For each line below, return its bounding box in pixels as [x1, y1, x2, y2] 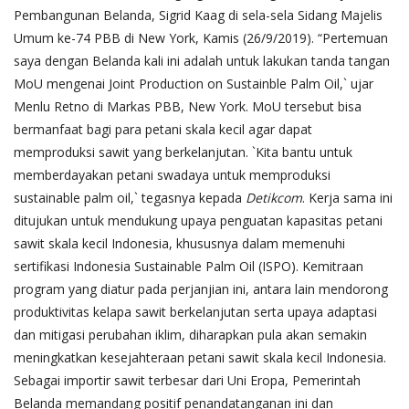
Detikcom [246, 188, 302, 206]
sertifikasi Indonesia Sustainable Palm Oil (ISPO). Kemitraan [14, 257, 363, 275]
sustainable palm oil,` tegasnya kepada [14, 188, 246, 206]
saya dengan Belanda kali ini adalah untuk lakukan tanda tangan [14, 51, 390, 69]
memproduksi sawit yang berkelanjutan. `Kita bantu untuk [14, 142, 352, 161]
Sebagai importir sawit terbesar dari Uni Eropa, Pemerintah [14, 371, 361, 389]
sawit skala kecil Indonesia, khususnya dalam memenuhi [14, 234, 345, 252]
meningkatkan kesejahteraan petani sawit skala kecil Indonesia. [14, 348, 386, 366]
